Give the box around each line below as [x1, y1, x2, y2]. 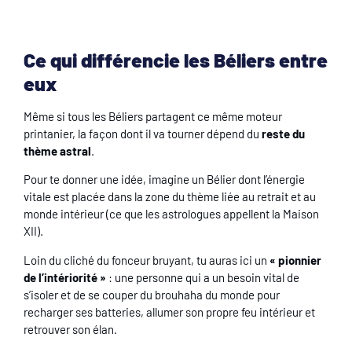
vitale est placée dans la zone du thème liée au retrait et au [24, 189, 316, 204]
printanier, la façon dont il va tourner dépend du [24, 126, 262, 141]
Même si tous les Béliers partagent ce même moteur [24, 108, 282, 123]
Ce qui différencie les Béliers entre [24, 47, 328, 71]
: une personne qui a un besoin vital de [106, 269, 299, 284]
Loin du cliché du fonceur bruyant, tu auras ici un [24, 252, 269, 267]
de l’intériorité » [24, 269, 106, 284]
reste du [262, 126, 305, 141]
